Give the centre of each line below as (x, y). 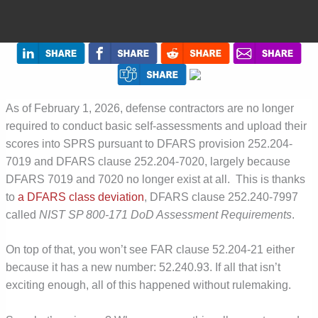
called (23, 214)
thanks (289, 179)
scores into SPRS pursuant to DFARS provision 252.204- (149, 143)
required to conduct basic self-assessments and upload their (157, 126)
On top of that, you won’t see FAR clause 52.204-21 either (150, 250)
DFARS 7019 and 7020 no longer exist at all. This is (139, 179)
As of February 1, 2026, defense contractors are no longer (150, 108)
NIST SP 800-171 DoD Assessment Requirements (166, 214)
